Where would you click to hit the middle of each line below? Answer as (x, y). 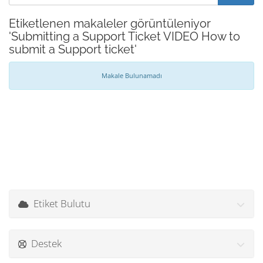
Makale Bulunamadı (131, 75)
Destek (44, 243)
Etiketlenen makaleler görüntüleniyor (110, 23)
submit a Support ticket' (73, 49)
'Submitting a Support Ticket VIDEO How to (124, 36)
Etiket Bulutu (60, 203)
